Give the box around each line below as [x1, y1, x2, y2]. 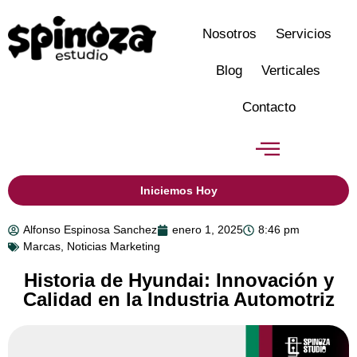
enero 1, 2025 [172, 223, 243, 236]
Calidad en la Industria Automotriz [22, 288, 335, 310]
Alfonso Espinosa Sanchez [23, 223, 157, 236]
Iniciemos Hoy [139, 184, 218, 197]
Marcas [23, 240, 61, 253]
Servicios [276, 26, 331, 41]
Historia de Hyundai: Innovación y [23, 269, 334, 291]
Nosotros [202, 26, 257, 41]
